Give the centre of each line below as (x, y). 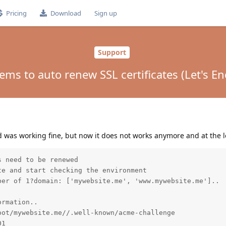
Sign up (105, 13)
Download (66, 13)
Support (112, 52)
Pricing (16, 13)
